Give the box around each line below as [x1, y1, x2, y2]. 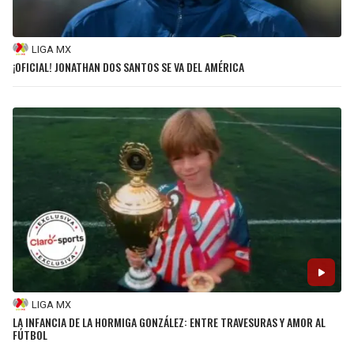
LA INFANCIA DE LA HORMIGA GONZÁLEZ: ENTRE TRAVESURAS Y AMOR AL [13, 314, 326, 331]
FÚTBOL [13, 326, 47, 344]
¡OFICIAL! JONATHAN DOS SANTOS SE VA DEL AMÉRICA [13, 58, 244, 76]
